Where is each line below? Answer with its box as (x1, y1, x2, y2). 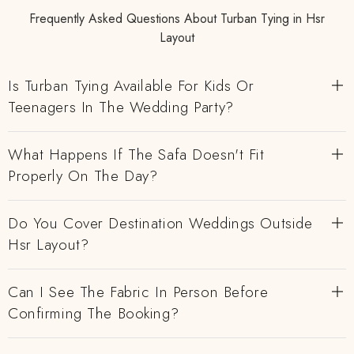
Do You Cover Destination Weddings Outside (8, 213, 313, 234)
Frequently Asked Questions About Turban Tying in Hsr (29, 9, 325, 28)
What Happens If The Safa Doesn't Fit (8, 144, 265, 165)
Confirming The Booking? (8, 303, 179, 324)
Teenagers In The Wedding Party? (8, 96, 234, 118)
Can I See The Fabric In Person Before (8, 281, 269, 303)
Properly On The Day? (8, 165, 158, 186)
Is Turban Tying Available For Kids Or (8, 75, 254, 96)
